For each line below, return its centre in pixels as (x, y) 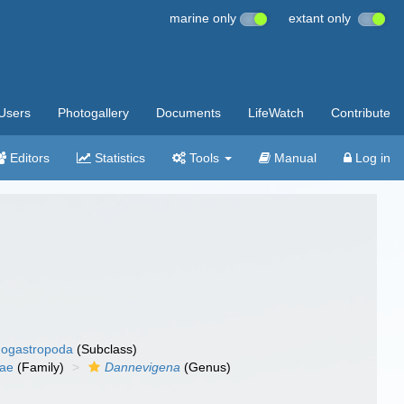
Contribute (361, 113)
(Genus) (206, 367)
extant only (323, 18)
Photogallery (93, 113)
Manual (294, 158)
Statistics (118, 158)
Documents (188, 113)
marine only (205, 18)
